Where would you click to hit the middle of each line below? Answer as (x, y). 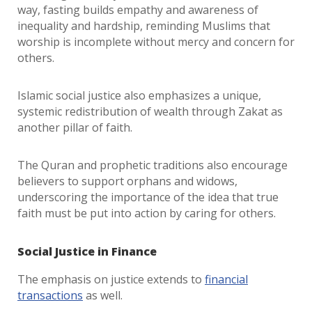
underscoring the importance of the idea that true (148, 197)
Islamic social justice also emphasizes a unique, (139, 95)
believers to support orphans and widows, (127, 181)
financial (226, 279)
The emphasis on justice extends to (111, 279)
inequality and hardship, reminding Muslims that (144, 26)
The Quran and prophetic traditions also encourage (153, 165)
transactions (50, 295)
